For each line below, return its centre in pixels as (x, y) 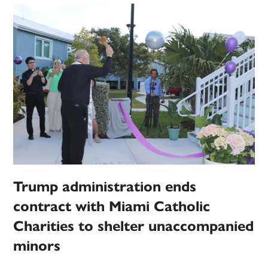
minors (37, 246)
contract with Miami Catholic (112, 207)
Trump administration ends (105, 187)
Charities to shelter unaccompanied (134, 226)
